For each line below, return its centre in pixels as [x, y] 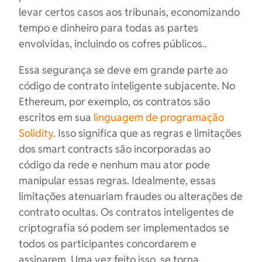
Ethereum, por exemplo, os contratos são [114, 101]
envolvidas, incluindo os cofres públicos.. [113, 44]
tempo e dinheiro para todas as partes [108, 28]
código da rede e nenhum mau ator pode [114, 165]
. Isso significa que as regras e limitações [147, 133]
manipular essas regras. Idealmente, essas [117, 180]
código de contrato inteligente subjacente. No [127, 86]
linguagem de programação [159, 117]
